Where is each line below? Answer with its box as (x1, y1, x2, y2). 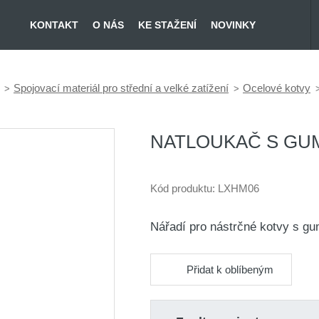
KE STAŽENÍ (138, 19, 197, 31)
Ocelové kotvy (243, 82, 310, 95)
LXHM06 (217, 182, 259, 194)
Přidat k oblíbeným (186, 263, 273, 276)
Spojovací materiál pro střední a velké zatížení (14, 82, 229, 95)
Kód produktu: (150, 182, 218, 194)
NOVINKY (211, 19, 256, 31)
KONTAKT (30, 19, 78, 31)
